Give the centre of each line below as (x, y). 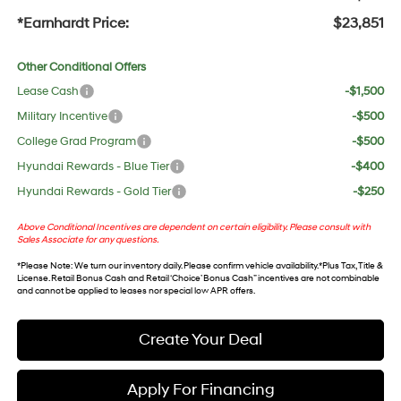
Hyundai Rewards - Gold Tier (94, 192)
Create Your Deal (200, 340)
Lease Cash (47, 92)
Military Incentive (62, 117)
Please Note (45, 266)
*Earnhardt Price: (73, 24)
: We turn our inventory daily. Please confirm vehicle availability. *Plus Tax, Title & (226, 266)
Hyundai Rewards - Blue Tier (93, 167)
